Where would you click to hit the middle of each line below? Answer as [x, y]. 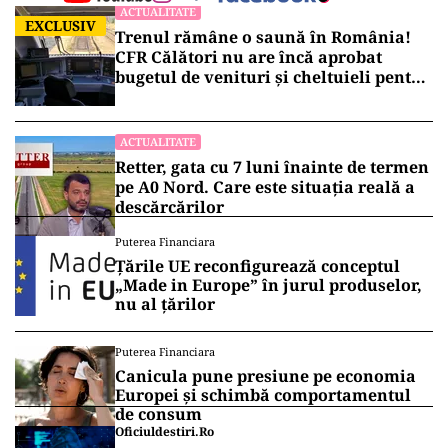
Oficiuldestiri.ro [164, 431]
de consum [158, 414]
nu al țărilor [165, 304]
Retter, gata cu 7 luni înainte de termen [272, 167]
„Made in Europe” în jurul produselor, [268, 285]
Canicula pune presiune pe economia [265, 376]
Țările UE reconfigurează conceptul [257, 266]
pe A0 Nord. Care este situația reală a [265, 187]
